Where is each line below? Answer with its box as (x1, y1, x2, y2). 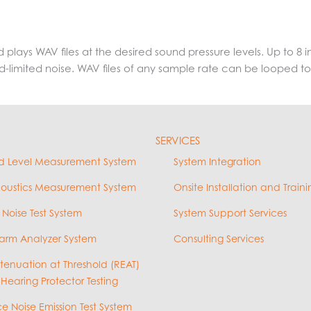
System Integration (174, 155, 261, 167)
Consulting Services (174, 233, 264, 244)
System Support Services (174, 207, 287, 219)
